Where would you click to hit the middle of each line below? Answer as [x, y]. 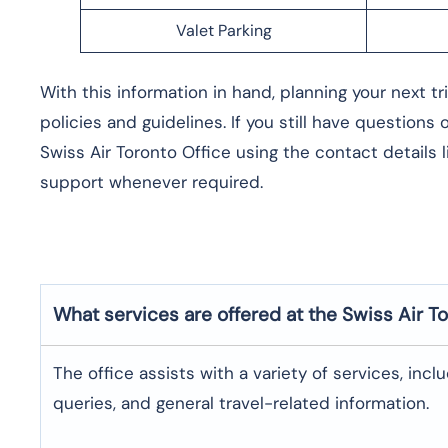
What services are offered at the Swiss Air [238, 314]
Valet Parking [223, 30]
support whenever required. [151, 181]
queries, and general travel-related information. [241, 402]
